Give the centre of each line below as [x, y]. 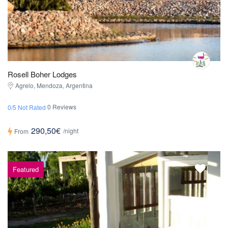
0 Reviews [62, 107]
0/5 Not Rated [27, 107]
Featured [26, 169]
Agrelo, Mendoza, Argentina [54, 85]
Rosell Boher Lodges [42, 74]
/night [71, 131]
